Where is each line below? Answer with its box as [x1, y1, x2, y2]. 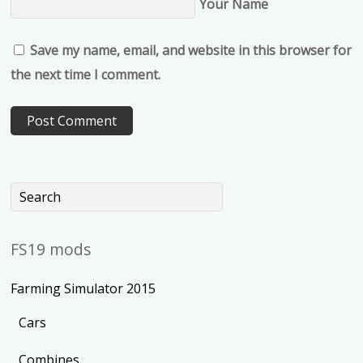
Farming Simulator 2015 [11, 280, 156, 298]
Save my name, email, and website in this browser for [30, 41, 352, 60]
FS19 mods [11, 238, 92, 261]
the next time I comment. [11, 66, 161, 84]
